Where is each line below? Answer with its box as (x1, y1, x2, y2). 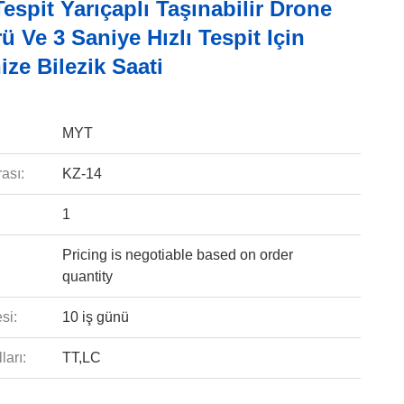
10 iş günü (61, 309, 129, 325)
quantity (61, 269, 113, 284)
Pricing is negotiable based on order (61, 247, 293, 262)
